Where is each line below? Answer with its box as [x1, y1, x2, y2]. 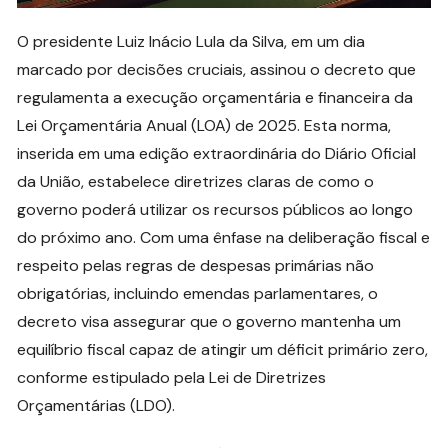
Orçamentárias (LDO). [17, 394, 176, 416]
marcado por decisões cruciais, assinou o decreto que [17, 58, 417, 80]
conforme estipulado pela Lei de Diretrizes [17, 366, 327, 388]
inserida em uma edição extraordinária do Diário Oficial [17, 142, 417, 164]
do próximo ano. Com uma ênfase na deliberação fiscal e [17, 226, 431, 248]
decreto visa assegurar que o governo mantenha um [17, 310, 402, 332]
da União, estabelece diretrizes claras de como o [17, 170, 375, 192]
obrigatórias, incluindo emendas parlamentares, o [17, 282, 379, 304]
